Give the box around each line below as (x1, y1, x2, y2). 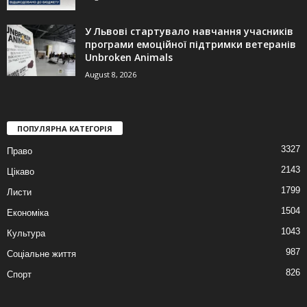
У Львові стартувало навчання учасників (85, 25, 293, 38)
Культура (7, 228, 45, 239)
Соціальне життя (7, 249, 76, 260)
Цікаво (7, 167, 34, 177)
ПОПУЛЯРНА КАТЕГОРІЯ (17, 123, 112, 134)
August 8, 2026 (85, 69, 136, 80)
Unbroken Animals (85, 51, 173, 64)
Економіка (7, 208, 49, 219)
